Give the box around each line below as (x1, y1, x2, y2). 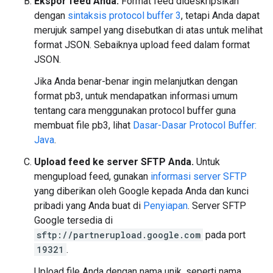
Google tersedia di (34, 214, 113, 226)
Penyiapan (143, 200, 188, 211)
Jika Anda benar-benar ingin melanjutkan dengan (34, 76, 238, 87)
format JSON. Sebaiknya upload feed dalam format (34, 39, 250, 51)
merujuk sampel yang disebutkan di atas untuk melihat (34, 24, 263, 36)
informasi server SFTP (151, 171, 247, 182)
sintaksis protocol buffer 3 (68, 10, 181, 21)
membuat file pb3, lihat (34, 119, 133, 131)
